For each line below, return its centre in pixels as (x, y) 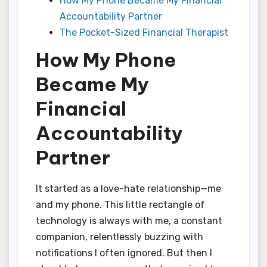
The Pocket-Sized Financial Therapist (144, 32)
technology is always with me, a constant (129, 221)
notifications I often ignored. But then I (124, 253)
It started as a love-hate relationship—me (128, 189)
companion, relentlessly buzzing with (119, 237)
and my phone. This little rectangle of (120, 205)
